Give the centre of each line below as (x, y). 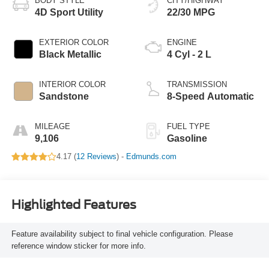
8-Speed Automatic (210, 97)
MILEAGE (52, 127)
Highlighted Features (74, 205)
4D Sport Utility (69, 13)
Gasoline (187, 139)
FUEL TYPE (189, 127)
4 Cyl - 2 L (189, 55)
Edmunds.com (151, 157)
